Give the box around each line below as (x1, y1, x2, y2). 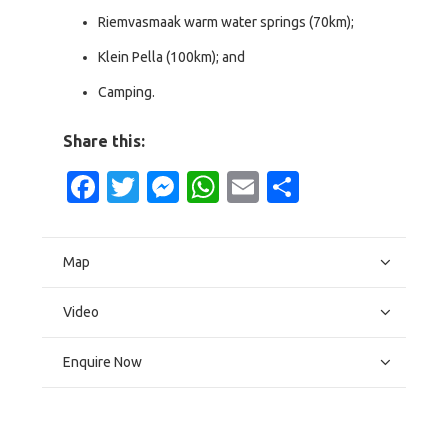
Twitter (139, 169, 245, 206)
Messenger (179, 169, 339, 206)
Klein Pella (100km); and (98, 49, 245, 66)
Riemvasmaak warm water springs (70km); (98, 14, 354, 31)
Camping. (98, 84, 155, 101)
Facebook (99, 169, 241, 206)
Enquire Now (63, 354, 142, 371)
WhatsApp (219, 169, 371, 206)
